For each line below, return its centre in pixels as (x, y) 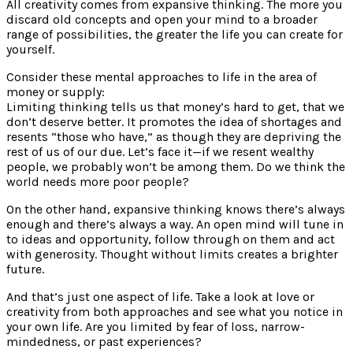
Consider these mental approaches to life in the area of (162, 76)
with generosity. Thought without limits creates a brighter (172, 254)
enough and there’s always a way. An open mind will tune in (175, 224)
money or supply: (56, 91)
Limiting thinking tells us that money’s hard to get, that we (175, 106)
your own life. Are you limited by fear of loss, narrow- (156, 326)
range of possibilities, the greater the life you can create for (175, 34)
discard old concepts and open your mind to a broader (162, 19)
